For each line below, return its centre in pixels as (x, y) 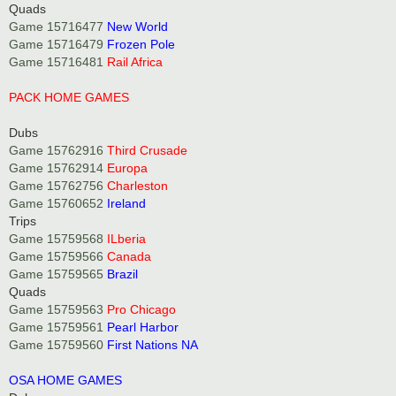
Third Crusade (147, 150)
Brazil (122, 274)
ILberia (126, 238)
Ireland (126, 203)
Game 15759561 (56, 327)
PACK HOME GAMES (69, 97)
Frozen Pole (141, 44)
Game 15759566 (56, 256)
